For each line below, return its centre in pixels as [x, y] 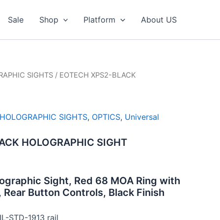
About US [159, 20]
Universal [142, 117]
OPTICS [106, 117]
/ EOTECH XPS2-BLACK [95, 75]
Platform [100, 20]
